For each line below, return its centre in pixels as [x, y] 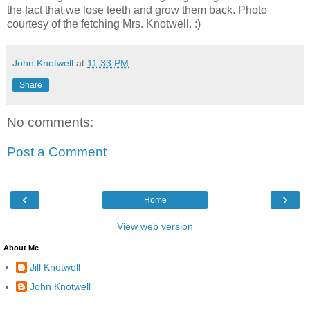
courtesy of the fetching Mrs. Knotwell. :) [104, 24]
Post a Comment [57, 152]
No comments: [50, 122]
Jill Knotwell [55, 267]
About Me [21, 247]
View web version [155, 226]
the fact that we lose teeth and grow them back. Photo [137, 10]
